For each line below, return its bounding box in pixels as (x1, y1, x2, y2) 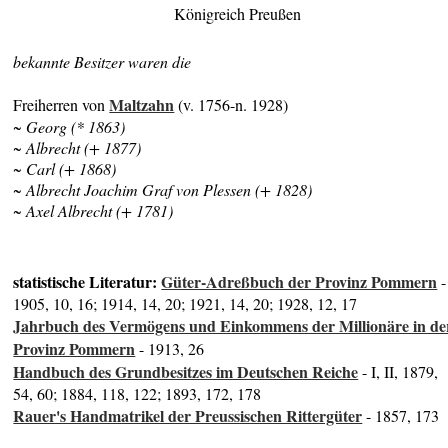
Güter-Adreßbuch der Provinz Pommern (161, 269, 438, 293)
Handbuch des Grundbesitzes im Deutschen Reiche (13, 359, 359, 383)
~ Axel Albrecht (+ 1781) (13, 200, 174, 222)
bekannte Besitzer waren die (13, 51, 192, 73)
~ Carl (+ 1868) (13, 158, 117, 180)
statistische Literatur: (13, 269, 162, 293)
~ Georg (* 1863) (13, 116, 126, 138)
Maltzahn (109, 93, 175, 117)
